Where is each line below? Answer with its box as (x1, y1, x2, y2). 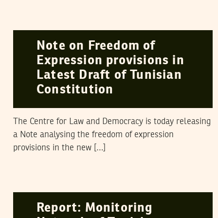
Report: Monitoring (36, 202, 153, 215)
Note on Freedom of (36, 40, 156, 53)
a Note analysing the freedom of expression (13, 130, 174, 139)
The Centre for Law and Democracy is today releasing (13, 117, 211, 126)
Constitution (36, 84, 114, 96)
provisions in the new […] (13, 144, 106, 152)
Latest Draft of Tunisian (36, 69, 182, 82)
